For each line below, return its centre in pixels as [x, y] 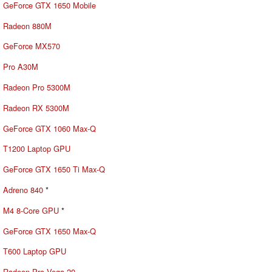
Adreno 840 [23, 189]
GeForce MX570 [32, 46]
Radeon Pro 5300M [37, 87]
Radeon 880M [27, 25]
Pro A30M [21, 67]
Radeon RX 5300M [36, 107]
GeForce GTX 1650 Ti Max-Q [54, 169]
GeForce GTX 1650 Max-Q [49, 231]
